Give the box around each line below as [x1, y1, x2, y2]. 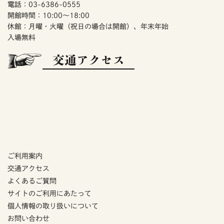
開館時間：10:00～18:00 [7, 12, 89, 19]
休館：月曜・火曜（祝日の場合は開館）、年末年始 [7, 23, 168, 30]
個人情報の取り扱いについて [7, 202, 98, 210]
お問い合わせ [7, 215, 49, 222]
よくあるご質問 [7, 177, 56, 185]
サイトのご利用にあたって [7, 190, 91, 197]
